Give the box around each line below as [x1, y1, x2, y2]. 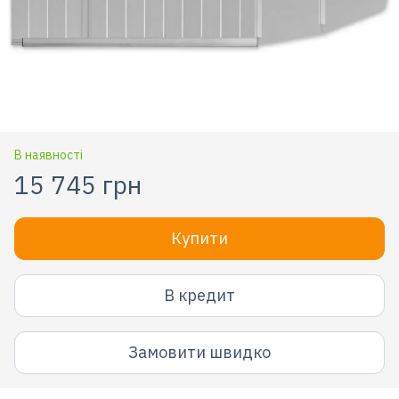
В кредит [164, 285, 235, 306]
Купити [171, 227, 228, 248]
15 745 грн [14, 167, 142, 201]
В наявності [14, 146, 83, 163]
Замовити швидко [128, 342, 271, 363]
